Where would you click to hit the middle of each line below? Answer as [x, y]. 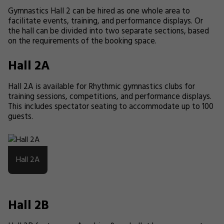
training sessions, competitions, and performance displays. [110, 97]
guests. [20, 117]
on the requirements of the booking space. [82, 41]
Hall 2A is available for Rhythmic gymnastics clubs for [101, 87]
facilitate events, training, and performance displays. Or [105, 21]
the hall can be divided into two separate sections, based [108, 31]
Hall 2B [28, 206]
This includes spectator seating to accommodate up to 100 [111, 107]
